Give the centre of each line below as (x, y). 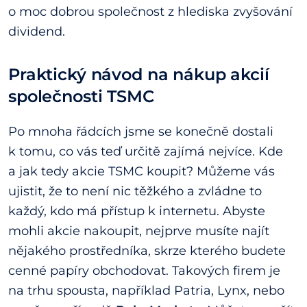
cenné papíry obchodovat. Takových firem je (144, 271)
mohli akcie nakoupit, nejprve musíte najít (139, 231)
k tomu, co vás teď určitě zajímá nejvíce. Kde (146, 152)
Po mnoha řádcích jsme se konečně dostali (141, 132)
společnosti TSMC (81, 97)
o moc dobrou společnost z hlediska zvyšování (150, 12)
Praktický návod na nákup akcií (139, 75)
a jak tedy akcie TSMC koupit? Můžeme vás (142, 172)
